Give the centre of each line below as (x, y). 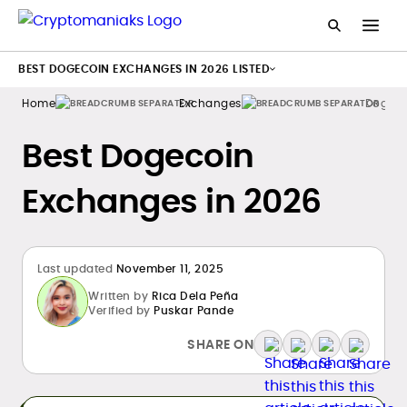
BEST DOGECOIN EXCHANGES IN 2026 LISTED (144, 69)
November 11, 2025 (169, 268)
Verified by (119, 310)
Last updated (75, 268)
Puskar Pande (194, 310)
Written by (118, 295)
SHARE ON (220, 344)
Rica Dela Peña (195, 295)
